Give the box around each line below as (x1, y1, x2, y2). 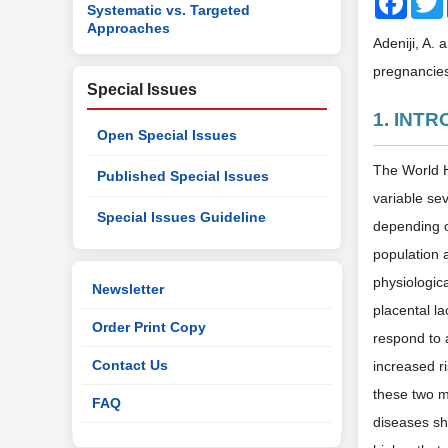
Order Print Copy (92, 319, 206, 335)
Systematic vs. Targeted (87, 2, 250, 16)
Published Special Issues (97, 168, 269, 184)
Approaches (87, 20, 170, 34)
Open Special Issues (97, 127, 237, 143)
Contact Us (92, 357, 168, 373)
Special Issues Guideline (97, 209, 266, 225)
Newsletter (92, 281, 164, 297)
